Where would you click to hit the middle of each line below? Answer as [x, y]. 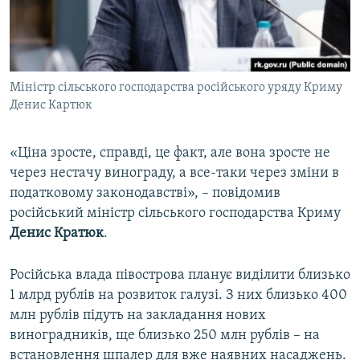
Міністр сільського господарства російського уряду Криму [176, 87]
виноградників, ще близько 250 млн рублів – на [165, 335]
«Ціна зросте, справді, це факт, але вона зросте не [170, 153]
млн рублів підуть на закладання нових [138, 315]
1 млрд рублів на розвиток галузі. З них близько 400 [178, 295]
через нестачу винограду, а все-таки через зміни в [174, 173]
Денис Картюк [51, 105]
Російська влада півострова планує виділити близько [180, 275]
